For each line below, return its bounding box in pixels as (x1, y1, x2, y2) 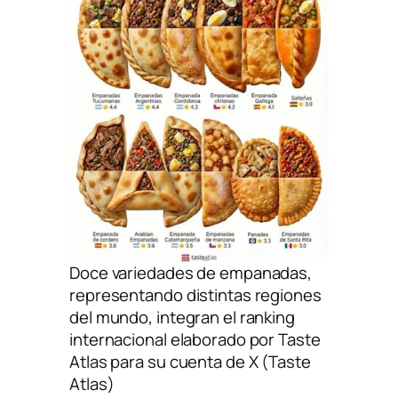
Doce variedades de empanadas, (69, 261, 313, 285)
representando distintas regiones (69, 283, 322, 307)
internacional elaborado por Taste (69, 328, 321, 352)
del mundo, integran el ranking (69, 306, 295, 330)
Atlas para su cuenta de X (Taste (69, 350, 311, 374)
